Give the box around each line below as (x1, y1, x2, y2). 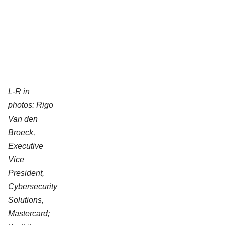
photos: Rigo (8, 101, 53, 110)
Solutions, (8, 196, 44, 205)
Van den (8, 115, 38, 124)
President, (8, 169, 44, 178)
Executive (8, 142, 43, 151)
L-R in (8, 87, 30, 96)
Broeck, (8, 128, 35, 137)
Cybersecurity (8, 182, 57, 191)
